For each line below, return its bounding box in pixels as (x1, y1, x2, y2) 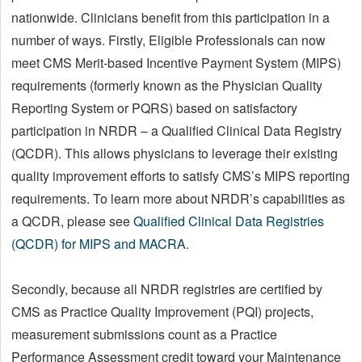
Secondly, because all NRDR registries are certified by (11, 279, 322, 298)
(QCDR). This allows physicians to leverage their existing (11, 143, 338, 162)
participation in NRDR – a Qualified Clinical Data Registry (11, 120, 342, 140)
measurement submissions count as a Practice (11, 324, 277, 343)
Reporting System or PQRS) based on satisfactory (11, 98, 297, 117)
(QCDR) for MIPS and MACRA (11, 234, 186, 253)
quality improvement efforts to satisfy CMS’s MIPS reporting (11, 166, 350, 185)
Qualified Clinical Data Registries (133, 211, 324, 230)
